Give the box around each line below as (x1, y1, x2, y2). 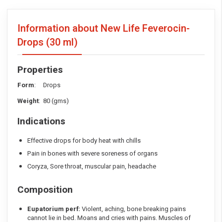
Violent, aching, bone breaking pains (82, 204, 186, 214)
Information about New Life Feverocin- (17, 21, 190, 36)
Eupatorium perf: (27, 204, 82, 214)
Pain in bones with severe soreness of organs (27, 149, 158, 159)
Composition (17, 183, 73, 197)
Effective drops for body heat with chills (27, 136, 141, 146)
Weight (17, 96, 39, 106)
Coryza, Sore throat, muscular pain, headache (27, 162, 156, 171)
